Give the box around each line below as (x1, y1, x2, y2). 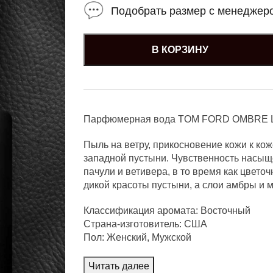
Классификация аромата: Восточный (83, 205, 251, 216)
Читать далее (88, 260, 150, 271)
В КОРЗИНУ (152, 44, 209, 55)
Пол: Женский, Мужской (83, 232, 192, 243)
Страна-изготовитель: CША (83, 218, 208, 229)
